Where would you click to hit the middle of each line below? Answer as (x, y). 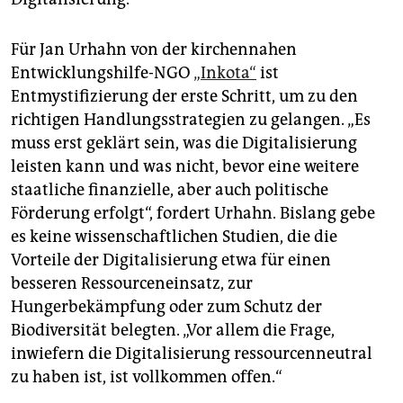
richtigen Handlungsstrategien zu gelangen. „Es (191, 119)
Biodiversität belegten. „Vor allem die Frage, (173, 330)
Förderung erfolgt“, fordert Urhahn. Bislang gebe (193, 213)
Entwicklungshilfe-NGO (102, 72)
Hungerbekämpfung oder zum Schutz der (166, 306)
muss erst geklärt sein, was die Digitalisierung (184, 143)
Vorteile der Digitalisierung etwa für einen (171, 260)
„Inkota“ (225, 72)
